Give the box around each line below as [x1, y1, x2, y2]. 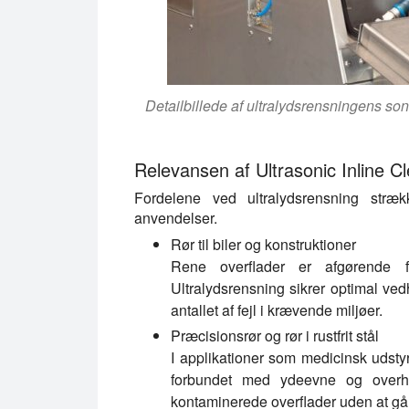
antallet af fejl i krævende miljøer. [171, 299, 383, 320]
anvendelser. [134, 206, 217, 228]
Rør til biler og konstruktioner [171, 233, 356, 255]
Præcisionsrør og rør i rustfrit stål [171, 324, 379, 346]
